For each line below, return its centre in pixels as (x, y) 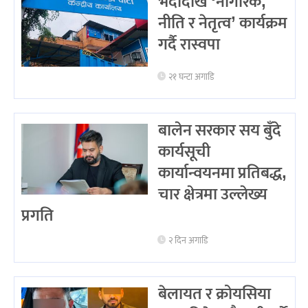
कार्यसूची (184, 152)
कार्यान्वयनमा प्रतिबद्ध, (222, 173)
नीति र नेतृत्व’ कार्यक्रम (222, 24)
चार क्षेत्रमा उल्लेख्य (212, 194)
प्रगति (37, 216)
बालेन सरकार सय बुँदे (219, 130)
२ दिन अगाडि (188, 241)
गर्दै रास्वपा (189, 45)
